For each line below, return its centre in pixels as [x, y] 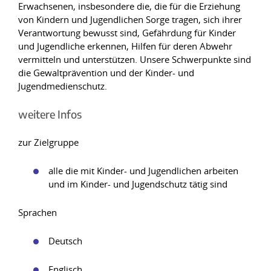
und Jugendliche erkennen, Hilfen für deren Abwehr [125, 46]
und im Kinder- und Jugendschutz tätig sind [138, 184]
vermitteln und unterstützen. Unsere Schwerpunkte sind [135, 59]
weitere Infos [50, 114]
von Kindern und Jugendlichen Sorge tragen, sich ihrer [130, 19]
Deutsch [65, 241]
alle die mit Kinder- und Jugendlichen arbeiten [143, 171]
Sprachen [38, 212]
